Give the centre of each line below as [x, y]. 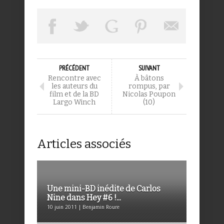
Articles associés [84, 144]
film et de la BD [74, 94]
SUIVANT [149, 68]
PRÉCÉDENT [74, 68]
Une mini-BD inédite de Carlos [104, 189]
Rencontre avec [74, 78]
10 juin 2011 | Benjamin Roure [83, 207]
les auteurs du [74, 86]
